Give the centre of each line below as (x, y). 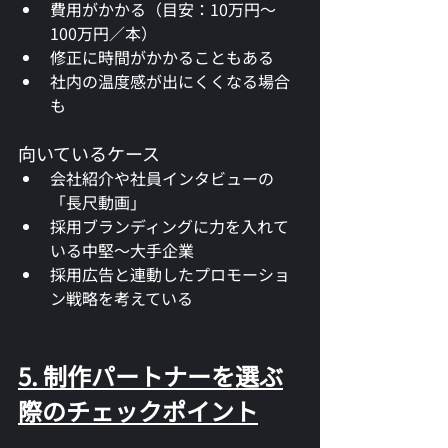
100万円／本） (103, 32)
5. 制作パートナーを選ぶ (150, 375)
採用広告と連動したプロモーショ (170, 273)
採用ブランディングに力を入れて (169, 225)
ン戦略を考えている (121, 297)
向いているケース (89, 152)
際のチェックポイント (138, 410)
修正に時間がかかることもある (162, 56)
